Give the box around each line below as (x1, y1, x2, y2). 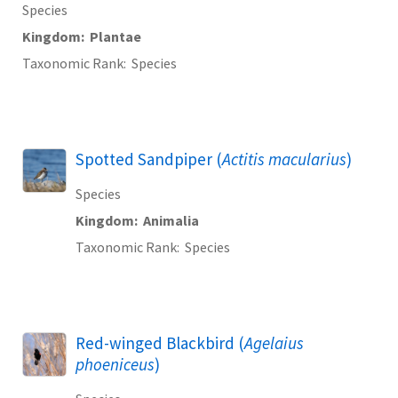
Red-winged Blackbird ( (76, 332, 244, 354)
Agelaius (244, 332, 304, 354)
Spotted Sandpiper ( (76, 148, 222, 171)
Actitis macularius (222, 148, 346, 171)
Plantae (90, 28, 141, 46)
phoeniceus (76, 354, 155, 376)
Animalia (143, 211, 199, 230)
